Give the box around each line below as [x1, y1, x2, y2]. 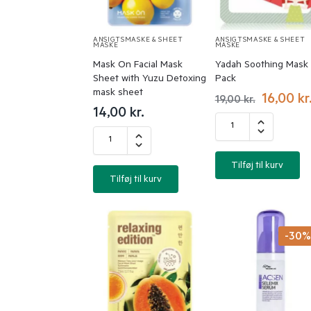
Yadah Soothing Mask [215, 60, 308, 72]
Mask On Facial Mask [92, 60, 183, 72]
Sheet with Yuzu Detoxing [92, 74, 206, 85]
